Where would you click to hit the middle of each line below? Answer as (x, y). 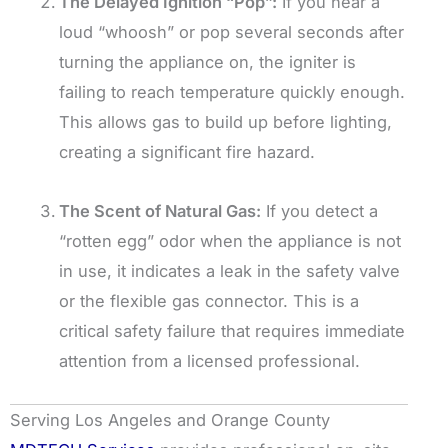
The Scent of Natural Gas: (160, 210)
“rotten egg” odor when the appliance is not (230, 240)
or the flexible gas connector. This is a (209, 300)
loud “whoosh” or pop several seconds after (232, 31)
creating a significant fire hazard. (187, 151)
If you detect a (320, 210)
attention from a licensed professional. (210, 360)
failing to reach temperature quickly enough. (232, 91)
